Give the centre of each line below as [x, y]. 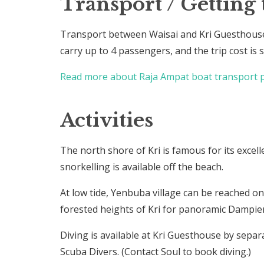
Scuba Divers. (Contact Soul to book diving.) [156, 251]
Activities [107, 120]
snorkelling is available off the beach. [142, 166]
